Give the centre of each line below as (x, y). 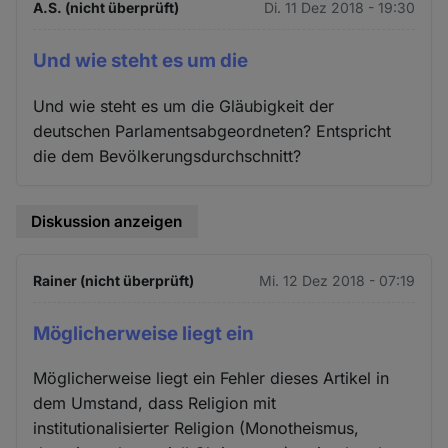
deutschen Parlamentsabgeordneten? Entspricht (212, 130)
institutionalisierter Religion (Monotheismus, (196, 428)
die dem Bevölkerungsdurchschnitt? (167, 155)
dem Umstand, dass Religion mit (155, 403)
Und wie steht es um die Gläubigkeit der (184, 105)
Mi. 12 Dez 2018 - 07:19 (336, 280)
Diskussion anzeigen (107, 221)
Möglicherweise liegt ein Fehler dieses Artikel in (211, 378)
